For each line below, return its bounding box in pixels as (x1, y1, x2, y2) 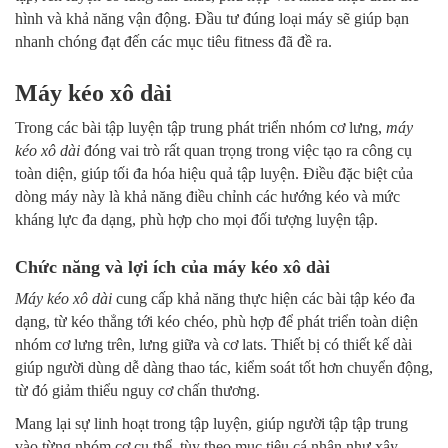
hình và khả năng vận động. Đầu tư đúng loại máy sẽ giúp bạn (15, 10, 409, 28)
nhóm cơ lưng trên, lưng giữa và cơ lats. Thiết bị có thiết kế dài (15, 336, 412, 354)
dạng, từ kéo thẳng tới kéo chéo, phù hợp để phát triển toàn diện (15, 313, 418, 331)
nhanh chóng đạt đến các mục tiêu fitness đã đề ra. (15, 33, 332, 51)
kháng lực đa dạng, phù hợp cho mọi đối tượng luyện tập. (15, 211, 378, 229)
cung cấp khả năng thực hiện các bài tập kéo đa (112, 290, 415, 308)
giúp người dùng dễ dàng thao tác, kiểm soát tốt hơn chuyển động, (15, 359, 433, 377)
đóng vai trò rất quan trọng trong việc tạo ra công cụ (80, 142, 412, 160)
